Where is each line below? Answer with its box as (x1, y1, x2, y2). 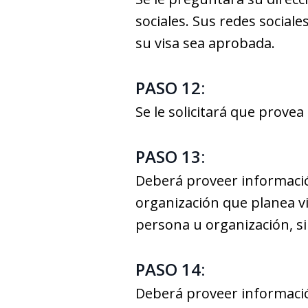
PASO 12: (135, 76, 205, 99)
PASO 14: (135, 258, 205, 280)
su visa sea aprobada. (135, 34, 275, 52)
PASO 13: (135, 145, 205, 168)
